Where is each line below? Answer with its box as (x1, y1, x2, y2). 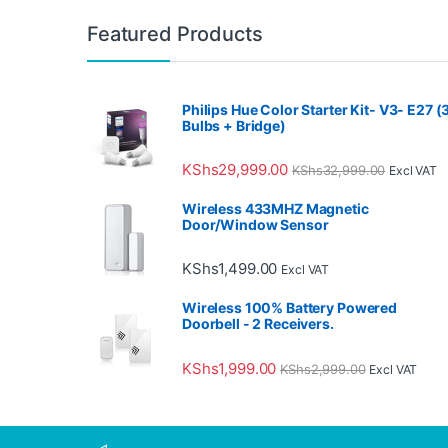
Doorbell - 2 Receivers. (182, 315, 334, 333)
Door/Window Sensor (182, 216, 329, 234)
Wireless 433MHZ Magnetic (182, 200, 369, 218)
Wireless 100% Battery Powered (182, 299, 397, 317)
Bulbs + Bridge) (182, 116, 286, 134)
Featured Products (87, 21, 263, 46)
